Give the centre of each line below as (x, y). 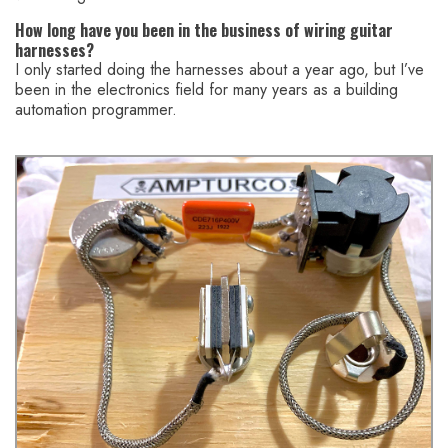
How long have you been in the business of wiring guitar (204, 30)
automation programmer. (96, 110)
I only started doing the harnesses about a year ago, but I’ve (219, 70)
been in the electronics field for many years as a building (206, 90)
